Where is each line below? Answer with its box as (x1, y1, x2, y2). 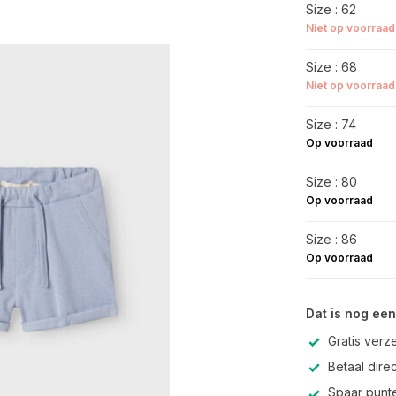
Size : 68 (305, 59, 357, 74)
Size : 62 (305, 2, 356, 17)
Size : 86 (305, 232, 357, 247)
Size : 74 (305, 117, 356, 132)
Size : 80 (305, 174, 357, 189)
